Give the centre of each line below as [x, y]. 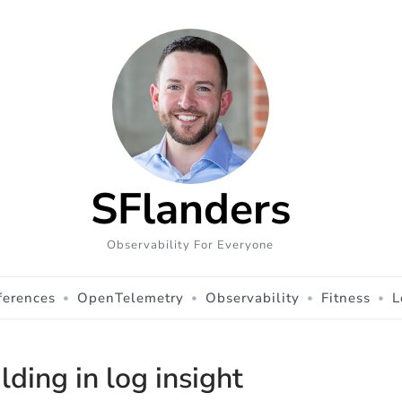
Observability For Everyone [190, 245]
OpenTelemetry [131, 297]
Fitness [346, 297]
